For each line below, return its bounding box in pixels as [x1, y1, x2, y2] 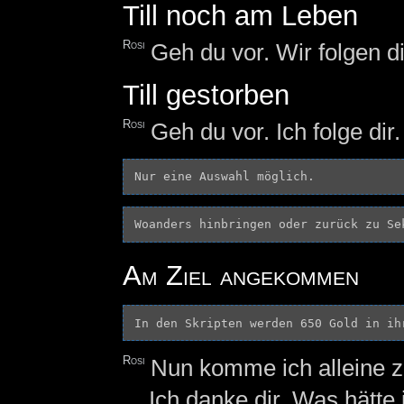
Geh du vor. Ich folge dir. [151, 117, 401, 145]
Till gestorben [122, 79, 289, 111]
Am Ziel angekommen [122, 260, 359, 291]
